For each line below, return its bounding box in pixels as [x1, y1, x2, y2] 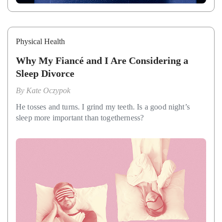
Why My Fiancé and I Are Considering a [16, 55, 188, 66]
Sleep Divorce [16, 68, 74, 79]
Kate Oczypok [26, 86, 70, 95]
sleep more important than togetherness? [16, 113, 144, 122]
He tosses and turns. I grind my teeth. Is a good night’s [16, 103, 190, 111]
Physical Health [16, 37, 65, 46]
